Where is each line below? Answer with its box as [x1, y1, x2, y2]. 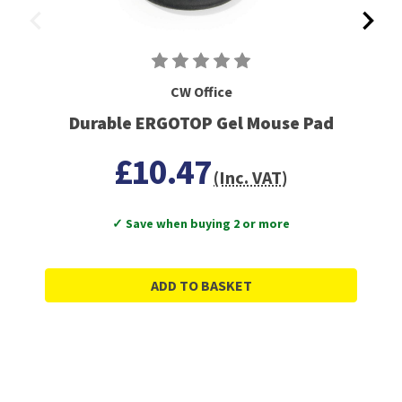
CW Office [170, 83, 232, 101]
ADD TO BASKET [150, 276, 252, 295]
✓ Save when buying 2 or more [112, 215, 290, 232]
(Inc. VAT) [214, 166, 289, 189]
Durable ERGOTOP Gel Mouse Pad [68, 111, 334, 135]
